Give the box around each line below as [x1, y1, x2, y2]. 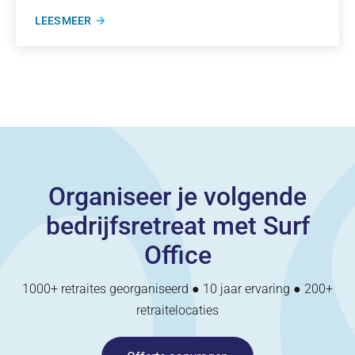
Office [143, 240, 212, 270]
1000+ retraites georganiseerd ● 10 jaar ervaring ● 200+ [22, 281, 333, 296]
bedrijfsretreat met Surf [45, 211, 310, 241]
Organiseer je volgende [48, 181, 307, 212]
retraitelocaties [136, 303, 219, 318]
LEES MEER [35, 14, 91, 27]
